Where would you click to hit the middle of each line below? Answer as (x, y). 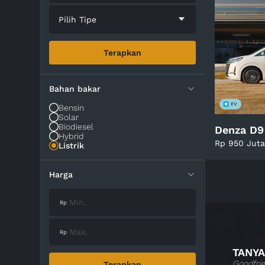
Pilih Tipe (78, 20)
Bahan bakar (75, 89)
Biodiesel (76, 127)
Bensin (72, 108)
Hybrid (72, 136)
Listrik (72, 146)
